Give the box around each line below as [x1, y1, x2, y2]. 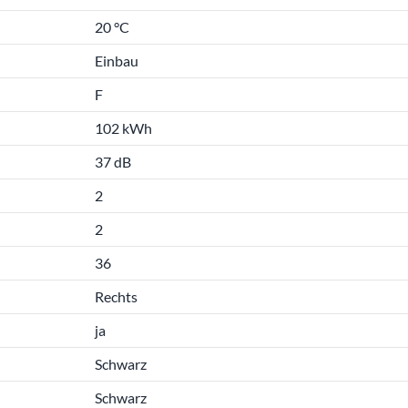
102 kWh [95, 119, 152, 137]
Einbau [95, 52, 138, 69]
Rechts [95, 288, 138, 305]
